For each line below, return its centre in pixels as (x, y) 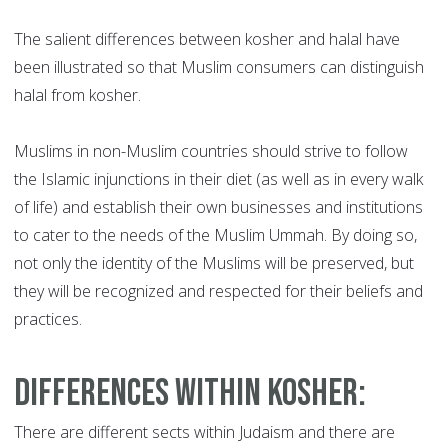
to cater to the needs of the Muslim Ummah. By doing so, (215, 235)
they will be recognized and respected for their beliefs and (218, 291)
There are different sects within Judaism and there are (204, 432)
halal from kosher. (77, 95)
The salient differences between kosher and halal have (207, 39)
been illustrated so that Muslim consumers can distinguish (219, 67)
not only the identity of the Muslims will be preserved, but (214, 263)
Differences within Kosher (186, 394)
